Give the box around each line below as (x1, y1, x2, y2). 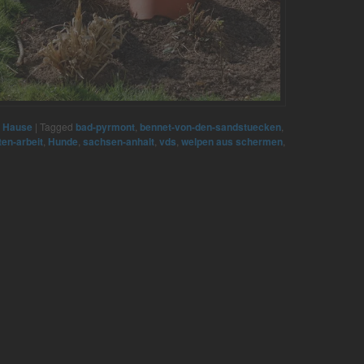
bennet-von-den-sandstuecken (140, 119, 281, 135)
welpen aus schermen (181, 134, 283, 149)
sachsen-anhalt (83, 134, 154, 149)
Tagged (40, 119, 73, 134)
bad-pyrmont (76, 119, 135, 135)
